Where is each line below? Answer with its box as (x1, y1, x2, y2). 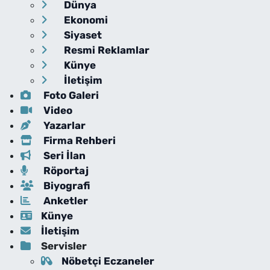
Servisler (40, 239, 87, 252)
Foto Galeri (40, 89, 99, 101)
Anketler (40, 194, 88, 207)
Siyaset (61, 28, 102, 41)
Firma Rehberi (40, 134, 116, 146)
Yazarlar (40, 119, 86, 131)
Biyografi (40, 179, 90, 192)
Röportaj (40, 164, 89, 177)
